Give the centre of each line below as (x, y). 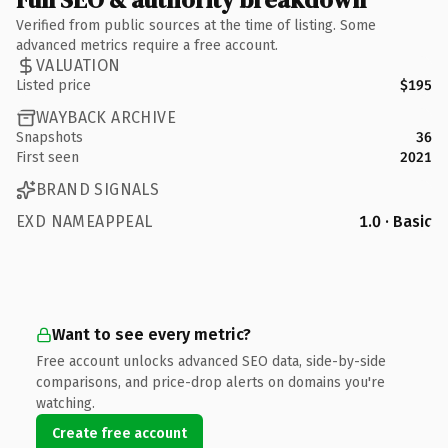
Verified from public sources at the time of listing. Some (196, 25)
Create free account (119, 433)
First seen (47, 157)
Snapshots (49, 137)
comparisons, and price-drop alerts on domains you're (210, 382)
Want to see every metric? (151, 334)
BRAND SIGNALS (98, 189)
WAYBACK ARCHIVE (106, 117)
